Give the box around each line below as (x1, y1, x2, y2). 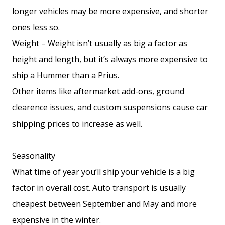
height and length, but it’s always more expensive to (12, 54, 208, 65)
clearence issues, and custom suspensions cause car (12, 102, 208, 113)
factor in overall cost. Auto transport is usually (12, 182, 186, 193)
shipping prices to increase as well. (12, 118, 142, 129)
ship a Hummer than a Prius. (12, 70, 119, 81)
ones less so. (12, 22, 60, 33)
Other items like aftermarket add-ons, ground (12, 86, 184, 97)
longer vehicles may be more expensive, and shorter (12, 6, 208, 17)
